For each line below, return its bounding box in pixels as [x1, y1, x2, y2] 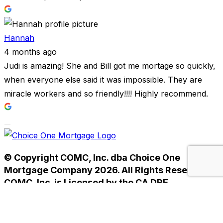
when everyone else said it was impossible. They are [4, 75, 202, 85]
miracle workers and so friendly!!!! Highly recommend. [4, 89, 208, 99]
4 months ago [4, 47, 57, 57]
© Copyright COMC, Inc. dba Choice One [4, 152, 180, 163]
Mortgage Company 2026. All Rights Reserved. [4, 165, 210, 176]
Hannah [4, 33, 34, 43]
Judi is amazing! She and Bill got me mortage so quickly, [4, 61, 216, 71]
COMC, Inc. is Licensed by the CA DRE [4, 177, 168, 188]
